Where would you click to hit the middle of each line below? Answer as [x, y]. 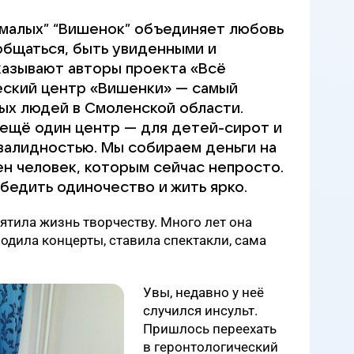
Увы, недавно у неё [203, 292]
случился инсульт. [200, 311]
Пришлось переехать [210, 329]
